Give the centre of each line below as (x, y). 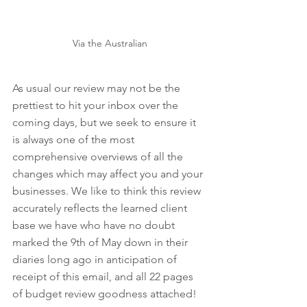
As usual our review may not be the (98, 88)
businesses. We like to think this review (108, 191)
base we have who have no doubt (95, 225)
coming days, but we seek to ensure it (106, 122)
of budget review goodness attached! (105, 293)
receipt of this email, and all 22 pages (104, 276)
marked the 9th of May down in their (101, 242)
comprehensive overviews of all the (99, 156)
